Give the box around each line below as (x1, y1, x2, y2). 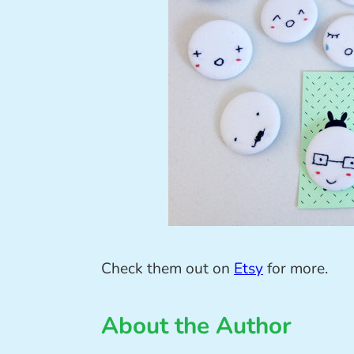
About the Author (101, 310, 292, 342)
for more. (263, 258, 328, 280)
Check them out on (101, 258, 234, 280)
